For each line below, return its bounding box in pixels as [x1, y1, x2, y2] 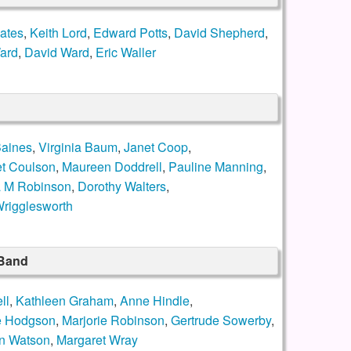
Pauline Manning [168, 157, 263, 176]
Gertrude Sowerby [170, 311, 271, 330]
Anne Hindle [119, 291, 190, 310]
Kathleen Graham [15, 291, 114, 310]
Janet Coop [123, 138, 188, 157]
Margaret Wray [56, 331, 138, 349]
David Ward [24, 43, 89, 62]
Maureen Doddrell [61, 157, 162, 176]
